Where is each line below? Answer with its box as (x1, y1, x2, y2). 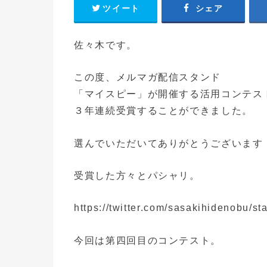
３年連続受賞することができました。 (74, 105, 253, 116)
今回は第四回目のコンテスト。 (74, 234, 222, 246)
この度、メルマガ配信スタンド (74, 72, 222, 83)
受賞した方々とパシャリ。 (74, 170, 200, 181)
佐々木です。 (74, 39, 137, 51)
